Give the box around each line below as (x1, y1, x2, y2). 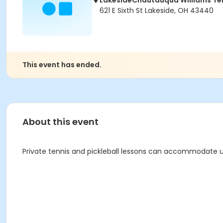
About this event (22, 115, 99, 128)
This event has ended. (22, 60, 102, 70)
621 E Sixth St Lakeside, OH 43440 (100, 5, 214, 15)
